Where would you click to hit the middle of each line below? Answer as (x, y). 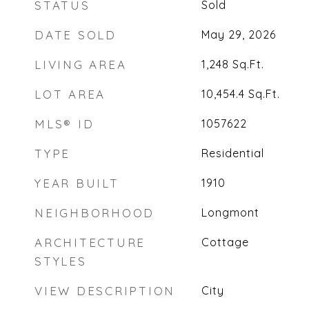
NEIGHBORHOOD (94, 213)
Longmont (230, 212)
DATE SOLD (76, 35)
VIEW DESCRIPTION (105, 291)
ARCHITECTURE (90, 242)
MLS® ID (64, 124)
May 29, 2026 (238, 34)
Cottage (225, 242)
